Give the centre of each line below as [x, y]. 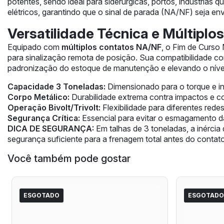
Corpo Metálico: [38, 97]
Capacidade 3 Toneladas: [56, 87]
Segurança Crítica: [44, 118]
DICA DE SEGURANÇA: [51, 129]
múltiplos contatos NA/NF [111, 47]
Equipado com [34, 47]
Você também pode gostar [69, 159]
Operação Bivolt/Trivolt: [54, 108]
